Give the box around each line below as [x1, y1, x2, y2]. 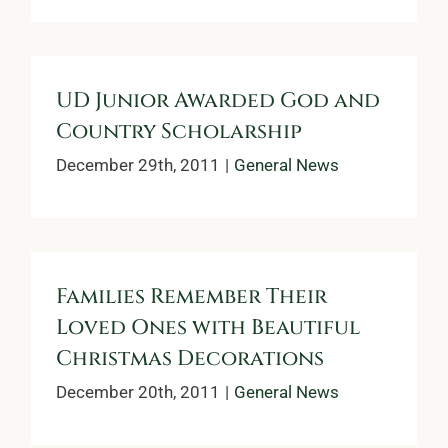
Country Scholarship [56, 117, 302, 146]
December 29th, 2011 [56, 154, 220, 175]
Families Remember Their [56, 282, 327, 311]
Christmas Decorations [56, 344, 324, 373]
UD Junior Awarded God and [56, 86, 380, 115]
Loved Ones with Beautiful [56, 313, 360, 342]
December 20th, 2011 [56, 381, 220, 402]
